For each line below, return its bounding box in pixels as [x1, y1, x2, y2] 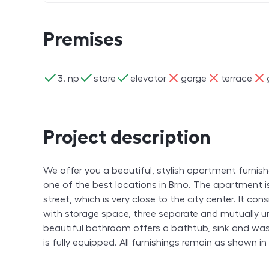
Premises [43, 29, 123, 49]
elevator [130, 73, 166, 83]
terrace [221, 73, 252, 83]
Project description [43, 127, 211, 147]
